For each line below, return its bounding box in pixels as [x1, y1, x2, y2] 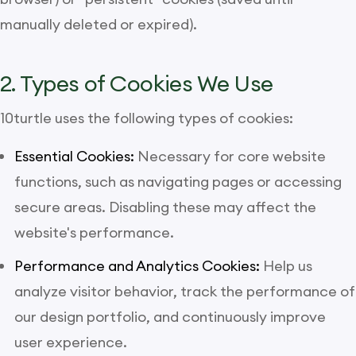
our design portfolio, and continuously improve [14, 308, 326, 326]
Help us [260, 257, 312, 275]
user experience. [14, 333, 127, 351]
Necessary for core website [134, 147, 326, 165]
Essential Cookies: [14, 147, 134, 165]
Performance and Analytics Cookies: [14, 257, 260, 275]
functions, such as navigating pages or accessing [14, 172, 342, 191]
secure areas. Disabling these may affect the [14, 198, 316, 216]
